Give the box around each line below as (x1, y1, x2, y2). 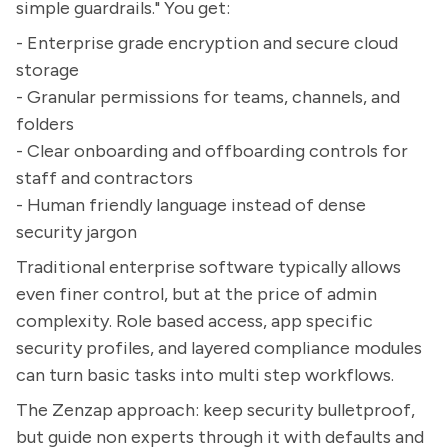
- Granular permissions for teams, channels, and (16, 86, 400, 108)
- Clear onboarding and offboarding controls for (16, 140, 408, 162)
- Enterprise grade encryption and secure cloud (16, 32, 398, 54)
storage (16, 59, 79, 81)
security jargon (16, 221, 137, 243)
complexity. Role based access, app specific (16, 310, 373, 332)
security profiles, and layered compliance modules (16, 337, 422, 359)
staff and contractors (16, 167, 193, 189)
